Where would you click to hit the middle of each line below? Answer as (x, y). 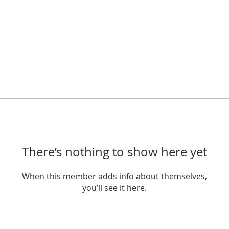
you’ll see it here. (114, 188)
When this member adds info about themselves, (114, 176)
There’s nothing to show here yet (114, 152)
